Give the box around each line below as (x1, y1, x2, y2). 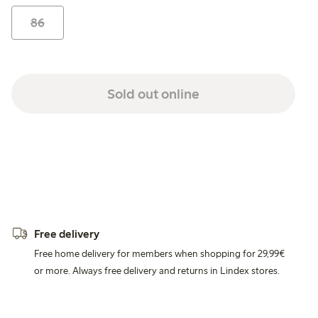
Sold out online (107, 84, 199, 102)
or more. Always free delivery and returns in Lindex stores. (34, 264, 280, 277)
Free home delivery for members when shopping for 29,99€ (34, 247, 285, 260)
